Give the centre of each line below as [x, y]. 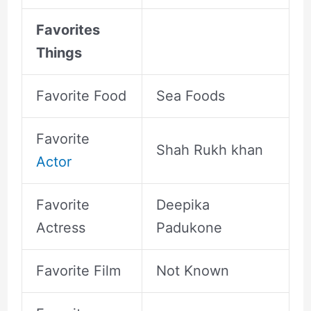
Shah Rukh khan [209, 150]
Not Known [192, 270]
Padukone [189, 227]
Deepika [183, 204]
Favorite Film [78, 270]
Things [59, 52]
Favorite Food [81, 95]
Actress [60, 227]
